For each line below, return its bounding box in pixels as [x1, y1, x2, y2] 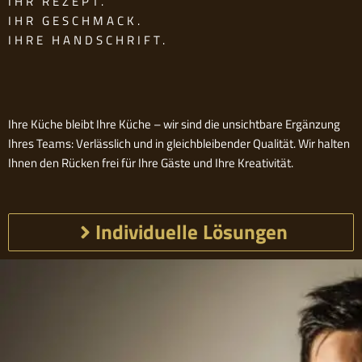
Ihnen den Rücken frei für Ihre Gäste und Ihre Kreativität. [8, 154, 293, 173]
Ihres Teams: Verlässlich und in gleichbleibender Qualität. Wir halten [8, 134, 350, 154]
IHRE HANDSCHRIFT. [8, 31, 168, 50]
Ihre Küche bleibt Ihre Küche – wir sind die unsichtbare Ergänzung [8, 115, 340, 134]
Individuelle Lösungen [95, 217, 288, 248]
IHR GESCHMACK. [8, 11, 143, 31]
